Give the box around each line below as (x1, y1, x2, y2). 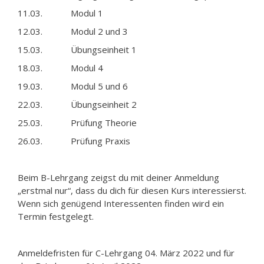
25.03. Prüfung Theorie (18, 116, 137, 128)
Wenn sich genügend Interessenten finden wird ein (18, 197, 224, 209)
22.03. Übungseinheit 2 (18, 98, 137, 110)
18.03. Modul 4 (18, 61, 103, 74)
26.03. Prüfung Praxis (18, 134, 130, 147)
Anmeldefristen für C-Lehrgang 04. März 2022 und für (18, 246, 235, 259)
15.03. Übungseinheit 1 (18, 43, 137, 55)
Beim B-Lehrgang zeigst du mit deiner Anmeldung (18, 171, 219, 183)
